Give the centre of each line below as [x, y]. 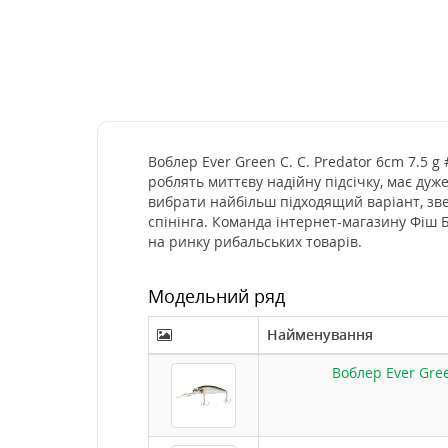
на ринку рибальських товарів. [255, 241]
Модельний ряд [216, 296]
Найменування [320, 334]
